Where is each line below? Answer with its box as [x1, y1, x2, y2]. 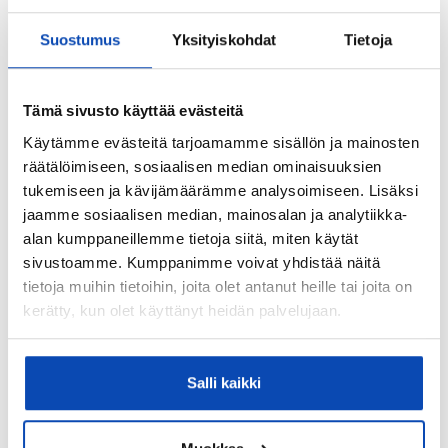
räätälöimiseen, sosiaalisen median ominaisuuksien [23, 157, 382, 175]
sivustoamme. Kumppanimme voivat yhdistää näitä [23, 253, 380, 271]
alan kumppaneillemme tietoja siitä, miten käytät [23, 229, 358, 247]
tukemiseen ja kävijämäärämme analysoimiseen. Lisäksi [23, 181, 418, 199]
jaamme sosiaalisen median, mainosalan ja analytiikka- [23, 205, 408, 223]
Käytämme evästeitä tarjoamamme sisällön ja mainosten [23, 133, 419, 151]
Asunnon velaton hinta [219, 416, 368, 428]
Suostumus [39, 31, 121, 49]
